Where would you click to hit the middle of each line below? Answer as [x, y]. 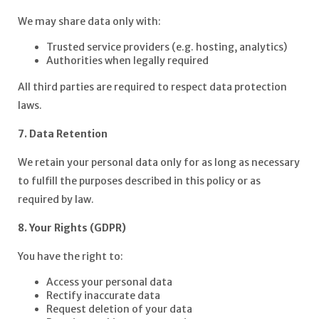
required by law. [56, 199]
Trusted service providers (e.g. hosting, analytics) [166, 47]
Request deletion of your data [119, 309]
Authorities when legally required [127, 61]
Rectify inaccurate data [103, 296]
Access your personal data [109, 282]
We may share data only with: [89, 21]
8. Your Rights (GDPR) [72, 228]
